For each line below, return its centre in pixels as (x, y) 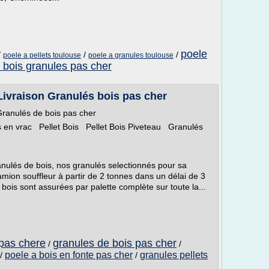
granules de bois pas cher (115, 243)
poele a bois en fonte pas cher (69, 255)
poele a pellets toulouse (42, 55)
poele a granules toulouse (131, 55)
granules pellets (174, 255)
